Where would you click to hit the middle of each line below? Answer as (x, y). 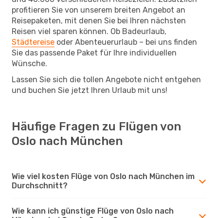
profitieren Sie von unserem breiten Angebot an (99, 10)
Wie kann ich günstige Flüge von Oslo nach (93, 211)
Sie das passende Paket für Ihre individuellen (94, 53)
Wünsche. (29, 63)
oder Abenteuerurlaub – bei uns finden (126, 42)
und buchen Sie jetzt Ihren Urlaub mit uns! (90, 90)
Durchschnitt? (40, 185)
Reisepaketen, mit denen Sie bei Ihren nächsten (99, 20)
